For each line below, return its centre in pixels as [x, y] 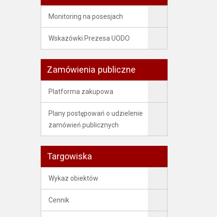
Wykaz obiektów [73, 178]
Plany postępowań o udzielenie [95, 113]
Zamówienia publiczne [91, 70]
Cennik [59, 200]
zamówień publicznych [83, 125]
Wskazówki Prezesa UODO [89, 38]
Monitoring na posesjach [85, 16]
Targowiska [69, 156]
